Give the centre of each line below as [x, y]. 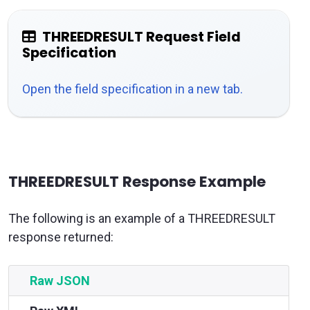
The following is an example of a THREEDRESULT [142, 219]
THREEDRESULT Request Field [142, 37]
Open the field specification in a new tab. [133, 89]
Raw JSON [60, 281]
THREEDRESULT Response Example [137, 182]
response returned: [61, 237]
